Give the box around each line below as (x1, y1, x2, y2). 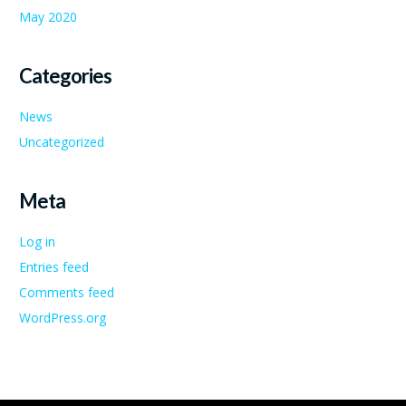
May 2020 (19, 8, 77, 25)
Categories (19, 63, 111, 88)
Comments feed (19, 284, 114, 301)
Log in (19, 233, 55, 250)
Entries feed (19, 258, 89, 275)
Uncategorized (19, 133, 104, 150)
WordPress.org (19, 309, 106, 326)
